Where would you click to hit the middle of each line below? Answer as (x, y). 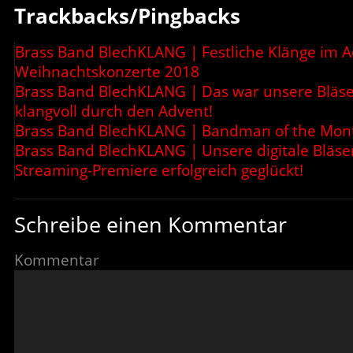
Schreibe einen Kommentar (150, 224)
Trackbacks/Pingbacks (127, 16)
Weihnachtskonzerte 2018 (107, 71)
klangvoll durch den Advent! (114, 110)
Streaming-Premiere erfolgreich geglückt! (159, 169)
